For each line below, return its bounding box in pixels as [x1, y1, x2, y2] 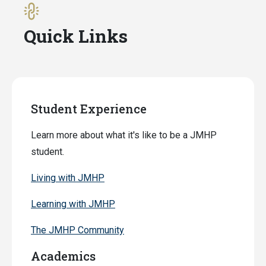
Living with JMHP [31, 172, 104, 183]
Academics [31, 248, 96, 264]
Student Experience [31, 101, 147, 116]
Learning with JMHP [31, 198, 115, 210]
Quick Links [24, 24, 128, 47]
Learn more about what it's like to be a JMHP [31, 129, 217, 141]
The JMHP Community [31, 224, 124, 236]
